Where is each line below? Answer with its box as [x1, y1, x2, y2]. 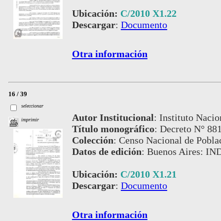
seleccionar [21, 103, 44, 109]
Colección [72, 135, 113, 146]
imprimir [21, 116, 39, 122]
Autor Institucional [72, 112, 154, 123]
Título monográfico [72, 123, 154, 135]
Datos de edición [72, 146, 142, 157]
